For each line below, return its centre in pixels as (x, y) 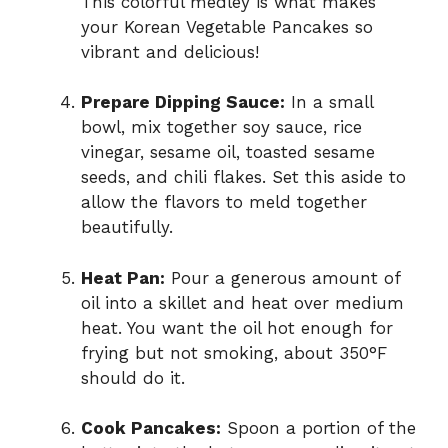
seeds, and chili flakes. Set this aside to (243, 177)
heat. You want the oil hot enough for (237, 327)
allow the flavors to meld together (224, 202)
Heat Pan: (123, 277)
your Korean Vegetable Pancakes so (227, 26)
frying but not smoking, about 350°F (234, 352)
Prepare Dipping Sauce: (183, 102)
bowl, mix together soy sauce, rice (221, 127)
